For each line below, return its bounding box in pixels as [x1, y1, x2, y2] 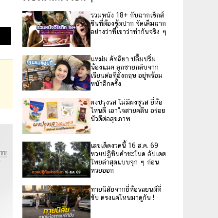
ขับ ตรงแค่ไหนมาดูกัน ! [91, 193, 154, 201]
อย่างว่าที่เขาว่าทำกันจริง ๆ [91, 28, 167, 36]
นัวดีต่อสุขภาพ [91, 114, 130, 123]
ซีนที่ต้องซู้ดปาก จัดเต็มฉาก [91, 19, 166, 27]
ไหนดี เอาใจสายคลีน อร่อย [91, 106, 165, 114]
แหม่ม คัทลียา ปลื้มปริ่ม [91, 54, 156, 63]
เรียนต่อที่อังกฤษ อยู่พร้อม [91, 71, 163, 79]
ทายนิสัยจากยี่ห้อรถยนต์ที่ [91, 185, 162, 193]
